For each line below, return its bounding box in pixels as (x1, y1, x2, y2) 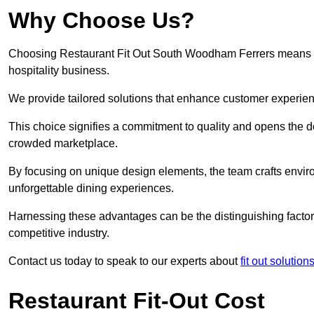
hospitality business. (8, 64, 109, 77)
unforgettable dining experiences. (8, 182, 174, 195)
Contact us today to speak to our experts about (8, 255, 240, 268)
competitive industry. (8, 227, 109, 240)
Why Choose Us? (8, 8, 195, 34)
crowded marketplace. (8, 137, 118, 150)
